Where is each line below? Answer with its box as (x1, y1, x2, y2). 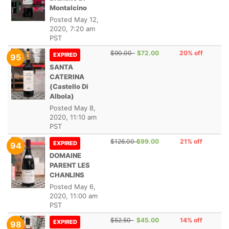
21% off (179, 138, 202, 145)
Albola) (50, 92, 74, 100)
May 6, (74, 182, 96, 191)
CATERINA (50, 73, 84, 81)
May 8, (74, 104, 96, 112)
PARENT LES (50, 161, 90, 169)
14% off (179, 216, 202, 224)
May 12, (74, 15, 99, 24)
